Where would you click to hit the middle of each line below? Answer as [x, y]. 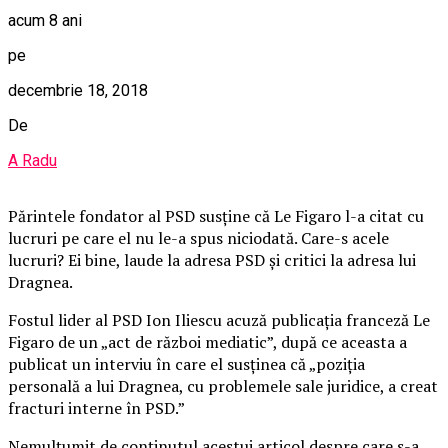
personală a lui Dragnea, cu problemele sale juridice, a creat [223, 385]
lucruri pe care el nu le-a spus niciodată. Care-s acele [198, 237]
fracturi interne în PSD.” [96, 407]
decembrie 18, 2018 [78, 90]
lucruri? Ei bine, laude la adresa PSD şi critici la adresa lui [212, 259]
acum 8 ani [45, 20]
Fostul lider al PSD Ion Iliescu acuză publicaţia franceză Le [219, 319]
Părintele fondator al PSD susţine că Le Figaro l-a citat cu [216, 215]
